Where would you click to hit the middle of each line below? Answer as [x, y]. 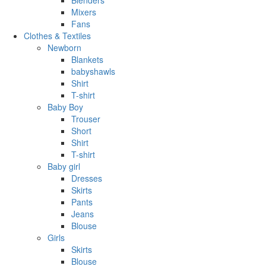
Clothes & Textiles [57, 35]
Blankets [87, 59]
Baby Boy [65, 107]
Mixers [84, 12]
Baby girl [64, 166]
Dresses [87, 178]
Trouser [86, 118]
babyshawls [93, 71]
